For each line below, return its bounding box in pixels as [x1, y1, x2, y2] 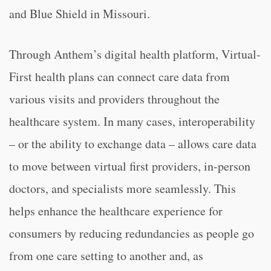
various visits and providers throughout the [9, 91, 220, 107]
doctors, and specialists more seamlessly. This [9, 180, 236, 197]
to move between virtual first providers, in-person [9, 158, 250, 174]
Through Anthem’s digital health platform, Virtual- [9, 46, 261, 62]
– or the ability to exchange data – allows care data [9, 135, 256, 152]
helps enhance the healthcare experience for [9, 203, 223, 219]
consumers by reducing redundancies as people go [9, 225, 254, 241]
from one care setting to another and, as [9, 247, 203, 264]
